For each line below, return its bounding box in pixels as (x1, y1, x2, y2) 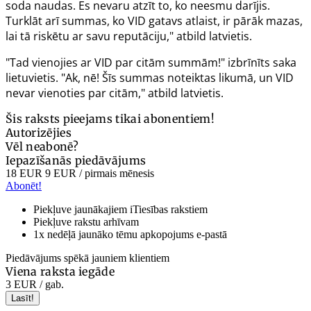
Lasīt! (11, 292, 34, 303)
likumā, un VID (219, 69, 294, 85)
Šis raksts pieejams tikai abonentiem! (6, 111, 215, 126)
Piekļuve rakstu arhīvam (33, 215, 139, 228)
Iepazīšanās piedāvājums (6, 153, 146, 167)
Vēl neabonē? (6, 139, 78, 153)
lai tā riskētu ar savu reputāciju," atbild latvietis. (6, 28, 252, 44)
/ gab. (37, 278, 64, 290)
